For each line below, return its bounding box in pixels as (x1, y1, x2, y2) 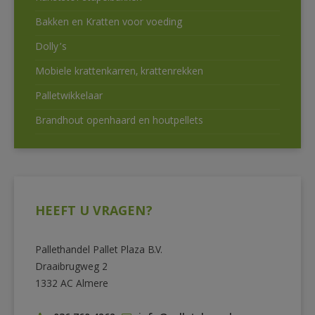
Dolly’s (35, 39, 67, 57)
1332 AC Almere (35, 276, 108, 294)
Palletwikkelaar (35, 89, 103, 106)
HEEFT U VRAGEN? (35, 202, 153, 224)
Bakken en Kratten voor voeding (35, 15, 183, 32)
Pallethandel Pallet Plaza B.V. (35, 243, 162, 260)
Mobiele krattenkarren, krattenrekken (35, 64, 203, 82)
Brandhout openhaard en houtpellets (35, 113, 203, 131)
